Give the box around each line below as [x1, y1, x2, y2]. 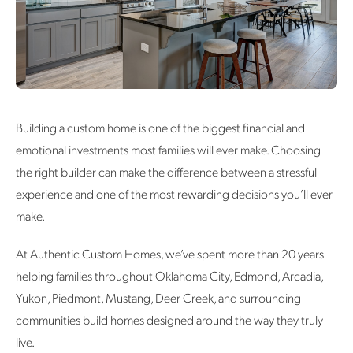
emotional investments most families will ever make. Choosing [16, 141, 321, 158]
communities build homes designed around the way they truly [16, 311, 323, 328]
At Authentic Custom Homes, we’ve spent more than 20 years [16, 245, 324, 262]
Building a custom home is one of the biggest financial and [16, 119, 305, 136]
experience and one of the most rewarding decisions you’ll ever [16, 185, 333, 202]
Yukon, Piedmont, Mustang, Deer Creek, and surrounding [16, 289, 301, 306]
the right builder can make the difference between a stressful [16, 163, 317, 180]
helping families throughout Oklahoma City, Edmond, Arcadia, [16, 267, 323, 284]
